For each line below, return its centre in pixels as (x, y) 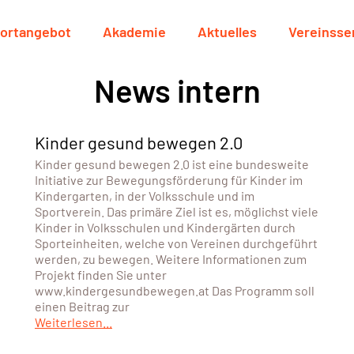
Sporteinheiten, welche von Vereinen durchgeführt (176, 243)
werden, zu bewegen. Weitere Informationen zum (170, 259)
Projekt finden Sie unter (100, 275)
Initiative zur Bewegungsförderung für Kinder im (168, 180)
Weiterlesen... (73, 322)
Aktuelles (227, 32)
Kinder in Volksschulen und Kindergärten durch (165, 227)
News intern (177, 90)
